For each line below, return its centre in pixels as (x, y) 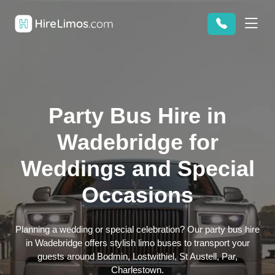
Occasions (137, 195)
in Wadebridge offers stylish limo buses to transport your (137, 243)
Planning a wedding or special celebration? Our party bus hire (137, 229)
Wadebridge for (137, 142)
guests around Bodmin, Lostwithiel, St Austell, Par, (137, 256)
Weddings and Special (137, 168)
